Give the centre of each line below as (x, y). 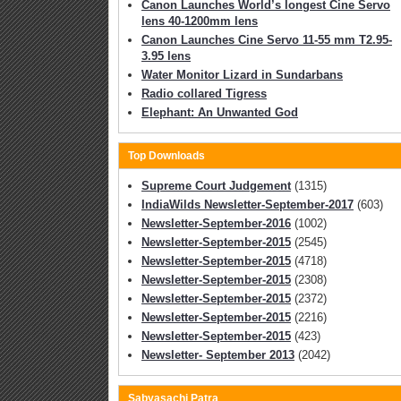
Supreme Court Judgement (216, 185)
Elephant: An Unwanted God (220, 112)
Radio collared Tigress (204, 93)
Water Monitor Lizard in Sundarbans (242, 74)
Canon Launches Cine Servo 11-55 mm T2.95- (267, 39)
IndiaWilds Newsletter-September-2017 (247, 204)
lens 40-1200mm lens (200, 21)
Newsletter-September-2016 (216, 223)
